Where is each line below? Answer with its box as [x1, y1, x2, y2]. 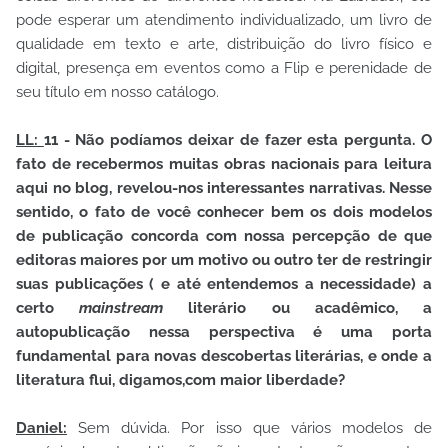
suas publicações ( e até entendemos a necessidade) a [16, 275, 432, 294]
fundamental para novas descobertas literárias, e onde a [16, 347, 432, 366]
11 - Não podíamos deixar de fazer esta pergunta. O [43, 131, 433, 150]
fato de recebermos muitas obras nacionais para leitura [16, 155, 432, 174]
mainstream [79, 299, 164, 318]
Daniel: [16, 419, 67, 438]
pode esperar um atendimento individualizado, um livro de [16, 11, 432, 30]
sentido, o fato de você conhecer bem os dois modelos [16, 203, 432, 222]
